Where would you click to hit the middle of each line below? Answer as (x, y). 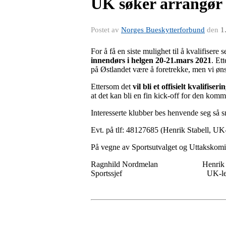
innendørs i (110, 60)
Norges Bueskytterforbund (163, 30)
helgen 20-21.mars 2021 (171, 60)
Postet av (106, 30)
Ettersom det (112, 86)
